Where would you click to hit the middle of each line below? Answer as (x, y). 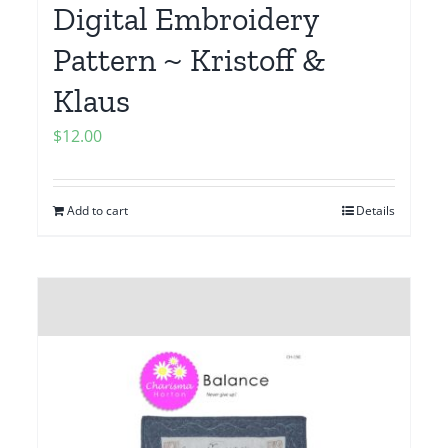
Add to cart (98, 210)
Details (375, 210)
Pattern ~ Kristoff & (189, 59)
